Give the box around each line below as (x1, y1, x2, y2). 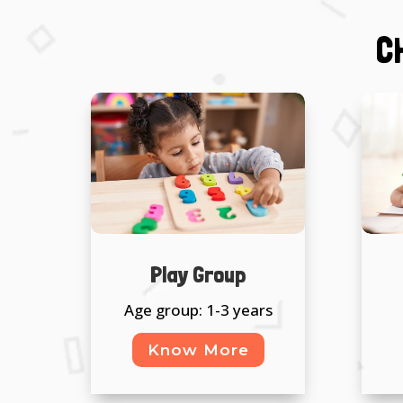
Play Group (149, 260, 246, 288)
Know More (147, 340, 249, 359)
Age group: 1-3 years (123, 299, 273, 320)
